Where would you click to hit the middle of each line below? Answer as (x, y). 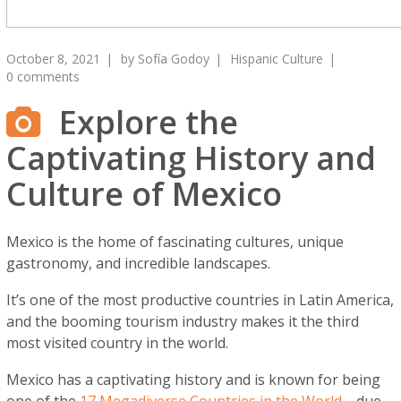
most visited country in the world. (119, 343)
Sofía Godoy (174, 59)
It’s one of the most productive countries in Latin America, (200, 300)
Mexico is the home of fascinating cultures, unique (175, 242)
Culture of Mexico (145, 194)
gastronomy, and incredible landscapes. (141, 263)
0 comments (43, 77)
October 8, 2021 (54, 59)
